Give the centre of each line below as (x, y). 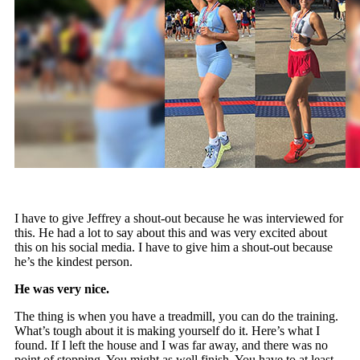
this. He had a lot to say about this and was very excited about (171, 232)
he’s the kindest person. (74, 261)
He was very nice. (62, 288)
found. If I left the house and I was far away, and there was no (172, 345)
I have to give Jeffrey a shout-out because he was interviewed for (179, 218)
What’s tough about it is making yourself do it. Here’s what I (168, 330)
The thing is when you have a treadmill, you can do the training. (177, 316)
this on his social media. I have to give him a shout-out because (174, 247)
